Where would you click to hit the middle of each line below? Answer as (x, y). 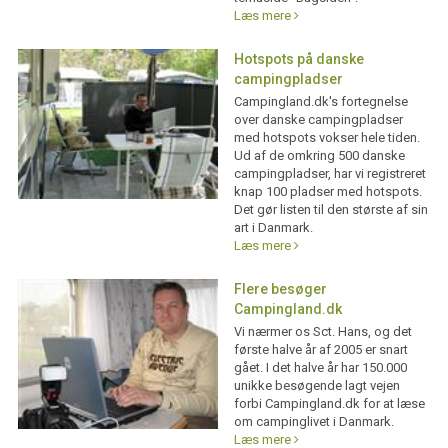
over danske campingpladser (318, 120)
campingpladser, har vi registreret (329, 174)
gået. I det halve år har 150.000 (320, 368)
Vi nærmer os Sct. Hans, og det (322, 332)
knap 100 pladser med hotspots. (327, 192)
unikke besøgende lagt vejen (316, 386)
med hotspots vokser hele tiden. (326, 138)
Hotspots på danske (298, 59)
